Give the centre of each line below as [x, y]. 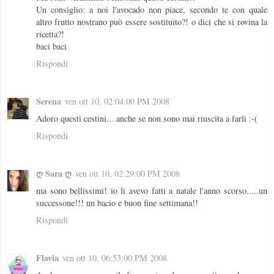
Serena [49, 101]
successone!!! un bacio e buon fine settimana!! [117, 202]
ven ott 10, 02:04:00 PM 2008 [117, 101]
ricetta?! [50, 34]
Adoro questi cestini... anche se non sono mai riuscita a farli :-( [147, 118]
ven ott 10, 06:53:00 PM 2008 [115, 257]
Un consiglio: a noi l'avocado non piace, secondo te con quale [152, 9]
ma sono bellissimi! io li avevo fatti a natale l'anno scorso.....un [152, 190]
